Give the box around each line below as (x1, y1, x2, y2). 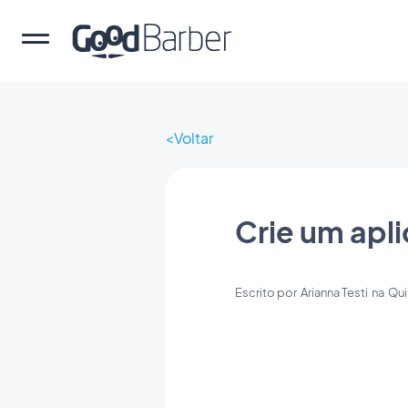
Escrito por (235, 285, 301, 300)
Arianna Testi (301, 285, 368, 300)
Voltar (174, 128, 213, 148)
